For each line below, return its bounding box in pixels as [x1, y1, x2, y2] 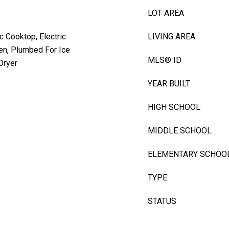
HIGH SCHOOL [148, 102, 200, 112]
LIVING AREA [148, 32, 195, 41]
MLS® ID [148, 55, 181, 65]
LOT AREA [148, 8, 184, 18]
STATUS [148, 196, 176, 206]
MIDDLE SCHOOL [148, 126, 212, 135]
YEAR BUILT [148, 79, 190, 88]
